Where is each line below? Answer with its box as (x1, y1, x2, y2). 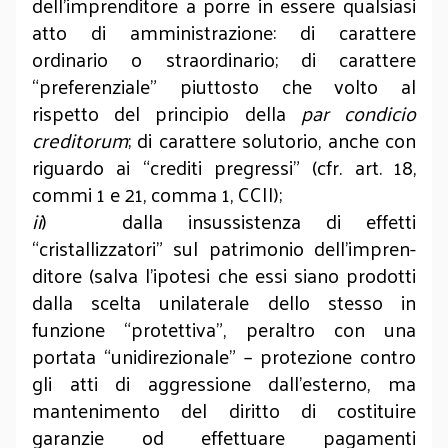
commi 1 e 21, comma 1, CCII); (32, 176, 282, 212)
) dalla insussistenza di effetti (42, 203, 416, 239)
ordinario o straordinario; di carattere (32, 41, 416, 77)
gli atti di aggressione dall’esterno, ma (32, 365, 416, 401)
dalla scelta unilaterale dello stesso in (32, 284, 416, 320)
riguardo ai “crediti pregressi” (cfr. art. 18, (32, 149, 416, 185)
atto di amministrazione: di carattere (32, 14, 416, 50)
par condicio (300, 95, 417, 131)
